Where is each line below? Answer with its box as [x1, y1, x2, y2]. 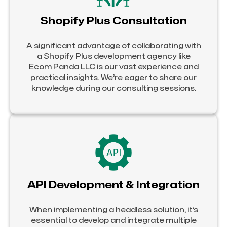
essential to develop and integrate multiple [30, 217, 197, 224]
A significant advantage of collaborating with [26, 42, 201, 49]
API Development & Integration [27, 180, 200, 190]
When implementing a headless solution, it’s [29, 206, 198, 213]
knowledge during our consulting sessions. [31, 85, 196, 92]
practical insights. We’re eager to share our [30, 74, 197, 81]
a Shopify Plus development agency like [36, 53, 191, 60]
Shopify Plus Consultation [40, 16, 187, 26]
